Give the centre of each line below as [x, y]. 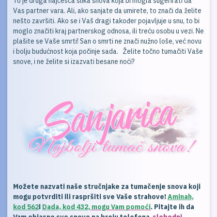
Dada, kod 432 [65, 207]
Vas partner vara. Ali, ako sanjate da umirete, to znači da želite [107, 11]
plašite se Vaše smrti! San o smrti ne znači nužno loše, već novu [107, 41]
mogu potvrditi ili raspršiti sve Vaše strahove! [90, 197]
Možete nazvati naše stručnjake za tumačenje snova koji [107, 187]
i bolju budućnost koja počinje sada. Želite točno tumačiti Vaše [108, 52]
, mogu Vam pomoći [119, 207]
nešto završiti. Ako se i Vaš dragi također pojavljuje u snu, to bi [106, 21]
